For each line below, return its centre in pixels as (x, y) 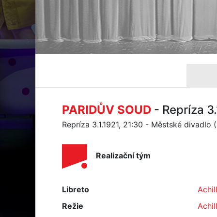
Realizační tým (123, 156)
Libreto (76, 189)
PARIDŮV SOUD (107, 110)
